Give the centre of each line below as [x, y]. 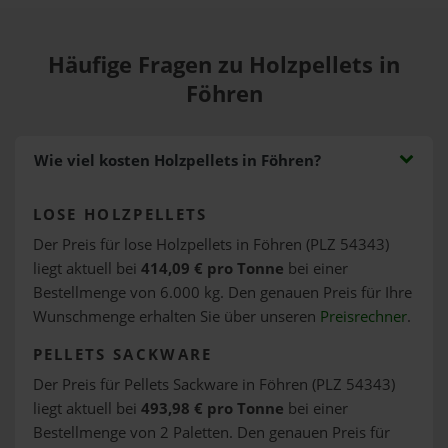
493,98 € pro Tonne [212, 408]
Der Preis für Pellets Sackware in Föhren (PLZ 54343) [213, 384]
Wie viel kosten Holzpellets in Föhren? [177, 160]
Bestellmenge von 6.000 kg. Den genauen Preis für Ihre [222, 292]
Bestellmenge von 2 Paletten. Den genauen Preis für [211, 432]
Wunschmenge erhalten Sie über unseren [176, 316]
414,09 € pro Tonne [212, 268]
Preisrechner [363, 316]
